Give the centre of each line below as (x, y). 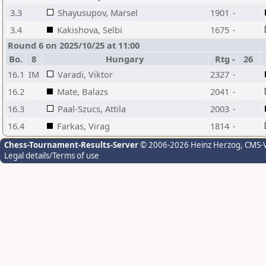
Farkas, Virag (83, 126)
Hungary (125, 59)
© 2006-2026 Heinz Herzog (189, 145)
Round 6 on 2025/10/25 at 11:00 (74, 45)
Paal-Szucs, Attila (92, 109)
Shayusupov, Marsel (98, 12)
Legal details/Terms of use (52, 156)
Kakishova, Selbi (90, 30)
